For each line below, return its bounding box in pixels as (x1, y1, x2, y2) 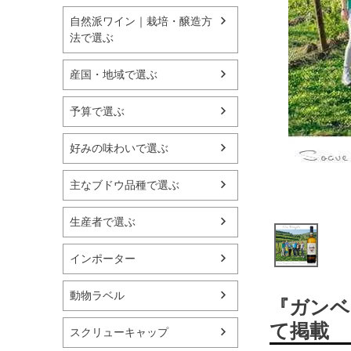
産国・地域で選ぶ (70, 67, 157, 81)
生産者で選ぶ (70, 215, 136, 228)
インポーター (70, 251, 136, 265)
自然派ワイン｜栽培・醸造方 (70, 14, 212, 27)
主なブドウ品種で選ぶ (70, 178, 179, 191)
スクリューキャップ (70, 325, 168, 338)
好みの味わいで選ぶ (70, 141, 168, 154)
